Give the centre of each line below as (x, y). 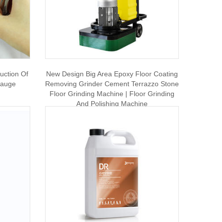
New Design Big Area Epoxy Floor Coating (112, 74)
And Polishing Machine (112, 104)
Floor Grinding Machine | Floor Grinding (112, 94)
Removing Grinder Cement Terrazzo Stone (112, 84)
